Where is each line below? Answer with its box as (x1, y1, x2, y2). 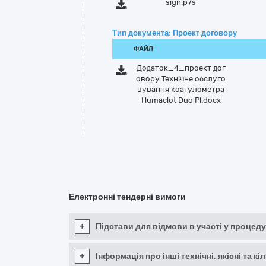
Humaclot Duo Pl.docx (141, 96, 221, 104)
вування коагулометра (137, 85, 225, 94)
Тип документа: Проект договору (112, 28, 237, 37)
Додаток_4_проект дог (136, 64, 226, 72)
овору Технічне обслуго (136, 74, 226, 83)
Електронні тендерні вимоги (69, 192, 186, 202)
